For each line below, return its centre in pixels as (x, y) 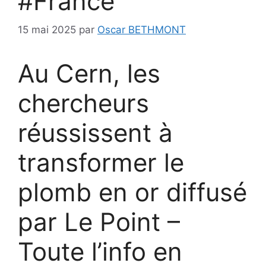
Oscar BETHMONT (142, 30)
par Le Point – (99, 222)
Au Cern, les (89, 74)
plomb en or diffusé (132, 192)
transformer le (101, 163)
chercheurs (83, 103)
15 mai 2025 (47, 30)
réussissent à (95, 133)
